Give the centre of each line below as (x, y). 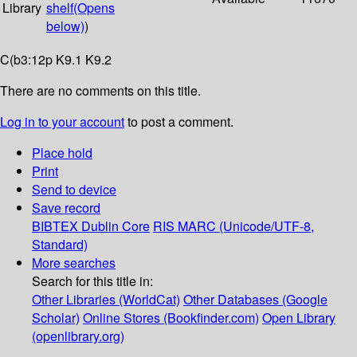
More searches (74, 263)
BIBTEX (55, 226)
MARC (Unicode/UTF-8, (246, 226)
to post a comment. (179, 122)
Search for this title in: (92, 281)
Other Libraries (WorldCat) (106, 300)
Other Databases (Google (255, 300)
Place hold (62, 153)
